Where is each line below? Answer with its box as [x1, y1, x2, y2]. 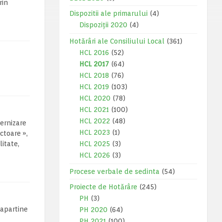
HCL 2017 [79, 60, 109, 68]
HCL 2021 [79, 106, 109, 113]
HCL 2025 [79, 140, 110, 148]
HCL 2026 [79, 151, 110, 159]
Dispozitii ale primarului [69, 9, 148, 17]
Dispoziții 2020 [79, 21, 127, 29]
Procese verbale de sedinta [69, 167, 160, 175]
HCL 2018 [79, 71, 109, 79]
